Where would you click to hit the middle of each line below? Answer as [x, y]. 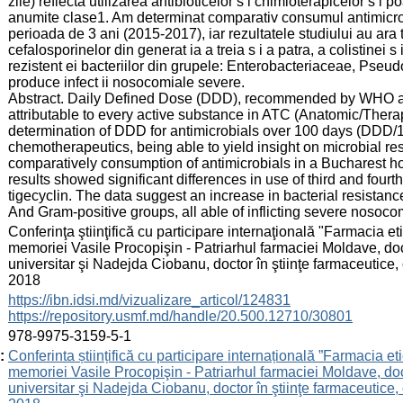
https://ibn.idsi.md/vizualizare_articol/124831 [149, 300]
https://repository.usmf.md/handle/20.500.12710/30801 [180, 316]
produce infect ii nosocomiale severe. [126, 82]
